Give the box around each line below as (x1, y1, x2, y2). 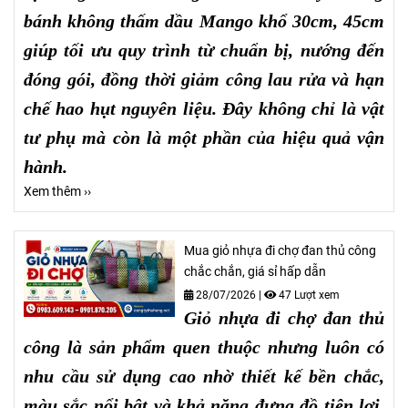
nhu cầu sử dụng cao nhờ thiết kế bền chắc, (24, 366, 384, 387)
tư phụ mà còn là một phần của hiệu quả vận (24, 127, 384, 148)
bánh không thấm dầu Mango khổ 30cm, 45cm (24, 11, 384, 32)
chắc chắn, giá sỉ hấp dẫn (184, 264, 327, 280)
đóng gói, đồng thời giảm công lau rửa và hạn (24, 69, 384, 90)
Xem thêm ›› (24, 184, 91, 200)
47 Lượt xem (276, 289, 341, 302)
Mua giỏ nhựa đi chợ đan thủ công (184, 243, 377, 260)
